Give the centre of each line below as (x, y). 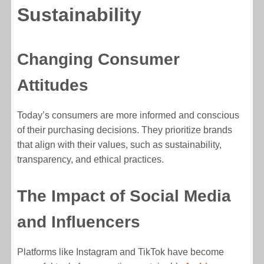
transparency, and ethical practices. (91, 159)
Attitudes (53, 85)
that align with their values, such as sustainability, (120, 144)
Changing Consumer (99, 59)
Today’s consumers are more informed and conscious (128, 115)
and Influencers (79, 222)
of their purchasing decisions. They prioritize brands (125, 130)
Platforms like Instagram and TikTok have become (121, 252)
